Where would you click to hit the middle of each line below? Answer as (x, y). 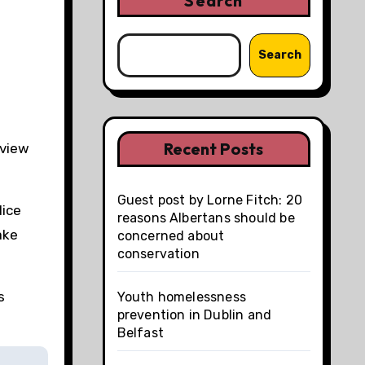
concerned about (171, 235)
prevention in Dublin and (194, 314)
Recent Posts (214, 148)
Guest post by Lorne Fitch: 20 (210, 200)
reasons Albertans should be (206, 218)
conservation (158, 253)
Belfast (140, 332)
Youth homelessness (182, 297)
